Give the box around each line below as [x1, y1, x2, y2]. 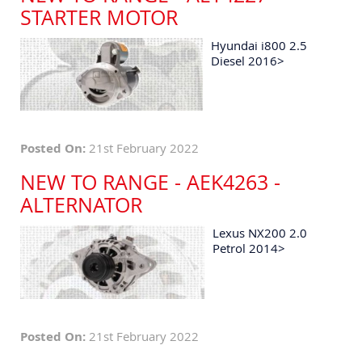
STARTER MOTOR [20, 3, 178, 31]
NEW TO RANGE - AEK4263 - [20, 169, 280, 196]
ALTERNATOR [20, 192, 142, 219]
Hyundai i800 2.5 [211, 36, 308, 53]
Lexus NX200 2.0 [212, 225, 307, 242]
